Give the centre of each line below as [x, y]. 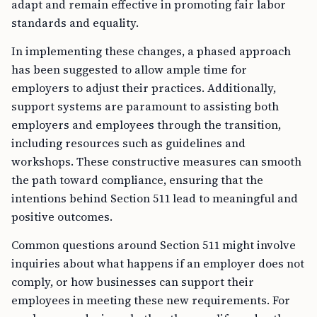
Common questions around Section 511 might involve [154, 245]
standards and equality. [75, 23]
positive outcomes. [62, 217]
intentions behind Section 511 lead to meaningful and [155, 198]
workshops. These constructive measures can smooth [156, 161]
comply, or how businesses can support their [133, 282]
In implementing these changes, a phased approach [151, 51]
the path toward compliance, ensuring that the [137, 180]
